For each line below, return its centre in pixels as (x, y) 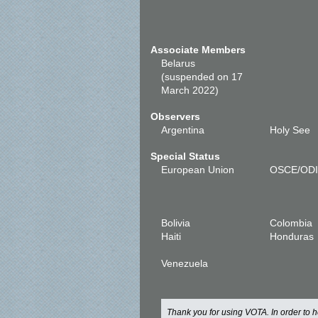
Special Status (185, 156)
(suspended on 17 (202, 77)
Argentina (183, 130)
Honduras (292, 236)
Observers (175, 116)
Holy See (290, 130)
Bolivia (176, 223)
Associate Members (198, 50)
